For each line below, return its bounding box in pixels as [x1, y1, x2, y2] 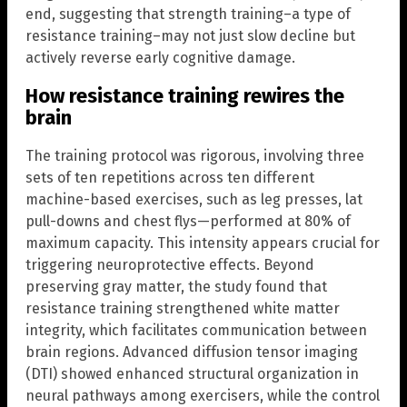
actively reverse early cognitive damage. [25, 48, 295, 66]
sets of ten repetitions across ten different [25, 169, 314, 187]
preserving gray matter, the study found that [25, 278, 327, 296]
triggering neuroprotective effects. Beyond [25, 256, 314, 274]
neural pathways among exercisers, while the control [25, 387, 380, 405]
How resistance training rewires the [25, 83, 344, 108]
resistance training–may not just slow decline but [25, 26, 355, 45]
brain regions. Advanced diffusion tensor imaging [25, 343, 358, 362]
